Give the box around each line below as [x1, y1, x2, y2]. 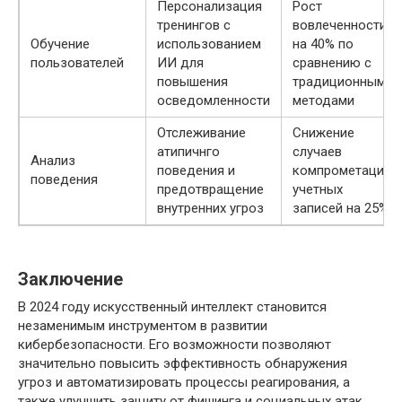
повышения [157, 74, 228, 90]
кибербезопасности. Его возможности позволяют [18, 336, 331, 353]
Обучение [31, 36, 90, 52]
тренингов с [157, 17, 231, 33]
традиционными [293, 74, 393, 90]
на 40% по [293, 36, 354, 52]
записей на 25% [293, 200, 389, 216]
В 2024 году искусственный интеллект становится [18, 299, 327, 315]
